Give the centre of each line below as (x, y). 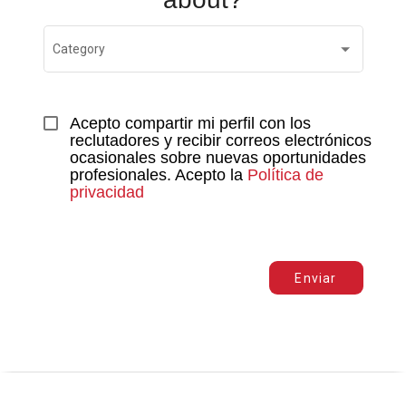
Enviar (316, 279)
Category (79, 49)
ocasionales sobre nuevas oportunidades (217, 158)
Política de (285, 175)
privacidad (106, 193)
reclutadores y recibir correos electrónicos (220, 141)
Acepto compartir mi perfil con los (190, 124)
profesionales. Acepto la (158, 175)
